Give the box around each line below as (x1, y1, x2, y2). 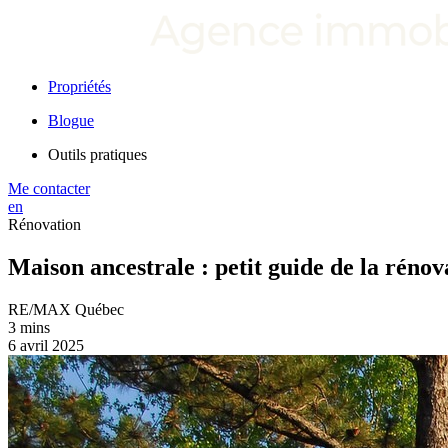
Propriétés (48, 78, 111, 95)
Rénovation (8, 216, 81, 233)
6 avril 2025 (8, 336, 84, 354)
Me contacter (8, 180, 90, 197)
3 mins (8, 318, 50, 336)
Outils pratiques (48, 146, 147, 163)
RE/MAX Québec (8, 300, 124, 318)
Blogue (48, 112, 94, 129)
